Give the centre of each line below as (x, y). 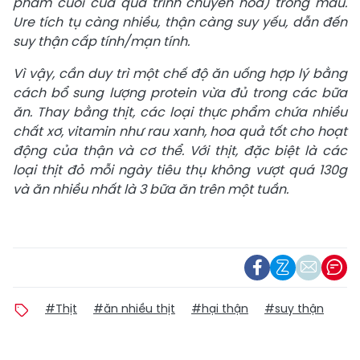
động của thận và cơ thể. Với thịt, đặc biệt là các (180, 151)
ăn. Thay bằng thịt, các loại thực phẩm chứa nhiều (180, 112)
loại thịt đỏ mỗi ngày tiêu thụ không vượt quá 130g (180, 170)
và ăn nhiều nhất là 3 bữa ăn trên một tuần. (151, 189)
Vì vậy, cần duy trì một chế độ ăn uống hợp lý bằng (180, 74)
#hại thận (220, 309)
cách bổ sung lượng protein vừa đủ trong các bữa (180, 93)
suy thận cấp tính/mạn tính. (101, 41)
